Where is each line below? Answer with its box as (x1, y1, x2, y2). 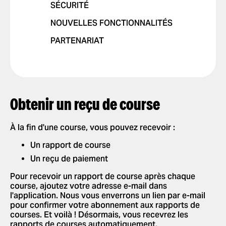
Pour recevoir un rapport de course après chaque (10, 172, 195, 181)
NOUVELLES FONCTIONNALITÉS (50, 18, 173, 28)
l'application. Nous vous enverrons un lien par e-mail (10, 191, 205, 200)
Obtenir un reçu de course (10, 98, 160, 114)
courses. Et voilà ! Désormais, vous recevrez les (10, 210, 188, 219)
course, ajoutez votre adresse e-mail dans (10, 181, 167, 191)
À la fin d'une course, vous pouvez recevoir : (10, 123, 175, 132)
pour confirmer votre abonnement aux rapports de (10, 200, 200, 210)
